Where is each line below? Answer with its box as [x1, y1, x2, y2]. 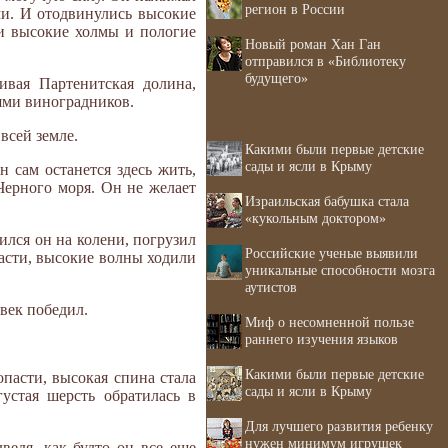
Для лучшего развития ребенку [245, 418, 433, 434]
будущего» [245, 70, 308, 86]
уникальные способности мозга [245, 262, 435, 278]
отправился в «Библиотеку [245, 53, 406, 69]
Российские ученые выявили [245, 245, 418, 261]
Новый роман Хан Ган [245, 36, 381, 52]
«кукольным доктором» [245, 210, 386, 226]
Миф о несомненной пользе [245, 314, 414, 330]
